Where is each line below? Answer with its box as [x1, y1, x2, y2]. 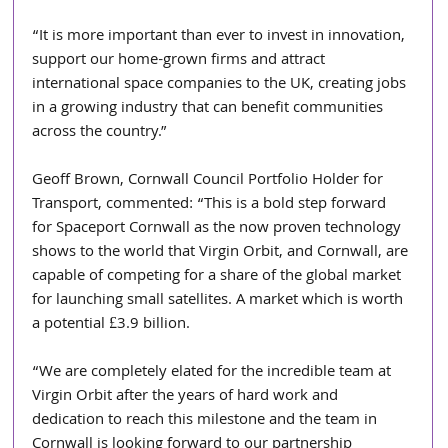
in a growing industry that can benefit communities [32, 95, 388, 122]
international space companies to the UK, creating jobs [32, 71, 411, 98]
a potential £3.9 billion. [32, 311, 191, 338]
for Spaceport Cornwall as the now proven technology [32, 215, 406, 242]
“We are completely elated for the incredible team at [32, 359, 396, 386]
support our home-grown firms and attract [32, 47, 330, 74]
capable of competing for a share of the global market [32, 263, 406, 290]
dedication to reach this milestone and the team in [32, 407, 382, 434]
